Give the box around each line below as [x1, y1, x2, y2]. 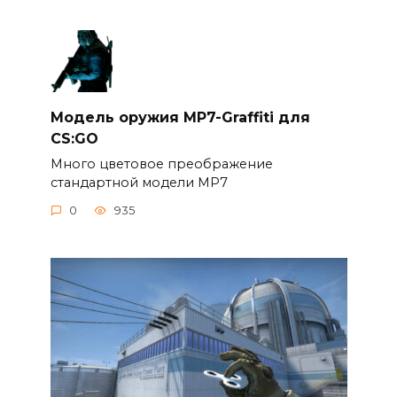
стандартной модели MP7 [50, 174, 228, 191]
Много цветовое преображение [50, 155, 273, 172]
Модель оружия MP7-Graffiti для [50, 108, 310, 126]
